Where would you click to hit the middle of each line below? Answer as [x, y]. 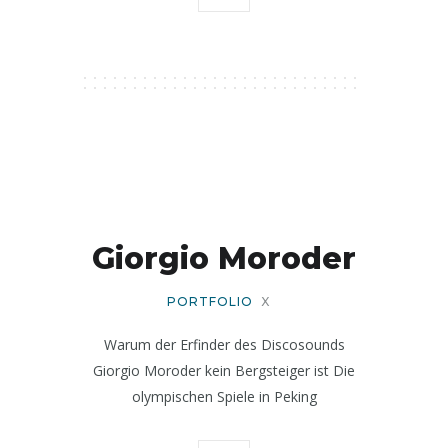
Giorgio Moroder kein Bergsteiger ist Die [224, 370]
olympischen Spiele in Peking [224, 396]
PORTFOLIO [209, 301]
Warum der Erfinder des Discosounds [224, 344]
